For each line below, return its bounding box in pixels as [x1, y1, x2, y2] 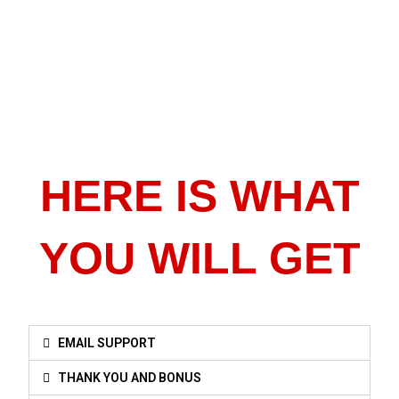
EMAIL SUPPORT [58, 335, 157, 350]
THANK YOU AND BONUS [58, 370, 202, 385]
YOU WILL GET [38, 232, 361, 283]
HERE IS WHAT [39, 170, 360, 221]
